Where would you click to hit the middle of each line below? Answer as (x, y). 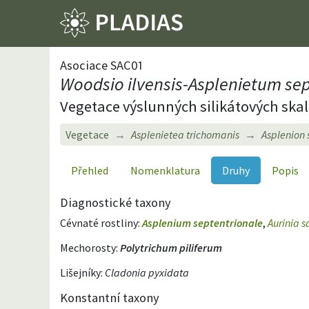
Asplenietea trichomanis (185, 134)
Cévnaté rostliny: (101, 222)
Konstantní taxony (110, 297)
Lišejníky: (82, 272)
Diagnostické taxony (116, 202)
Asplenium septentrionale (202, 222)
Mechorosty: (90, 247)
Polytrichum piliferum (171, 247)
